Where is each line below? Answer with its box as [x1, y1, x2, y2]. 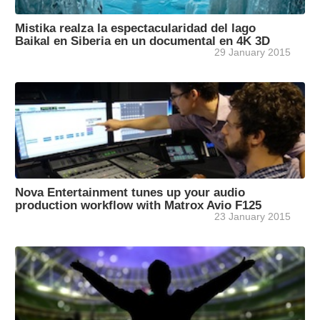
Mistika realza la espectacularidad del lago [15, 21, 256, 35]
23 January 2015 [214, 211, 291, 223]
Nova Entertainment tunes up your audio [15, 186, 245, 199]
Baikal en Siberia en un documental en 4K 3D [15, 34, 270, 48]
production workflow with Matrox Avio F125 [15, 199, 261, 212]
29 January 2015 [214, 46, 291, 59]
